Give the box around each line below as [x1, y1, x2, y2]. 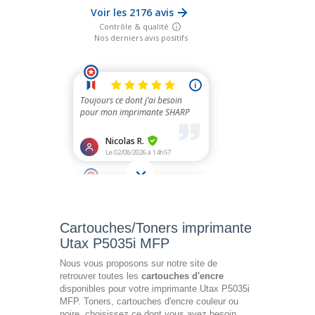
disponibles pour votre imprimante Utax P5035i [60, 283, 250, 295]
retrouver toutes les [60, 271, 141, 282]
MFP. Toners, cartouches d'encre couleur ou [60, 296, 238, 307]
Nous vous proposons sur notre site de [60, 258, 217, 269]
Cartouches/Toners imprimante [60, 220, 252, 236]
